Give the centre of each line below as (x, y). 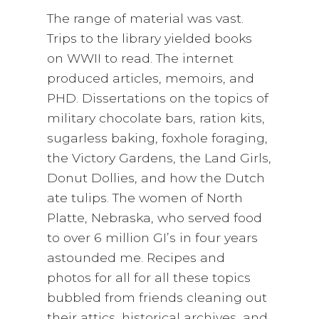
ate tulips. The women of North (145, 198)
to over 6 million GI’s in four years (153, 238)
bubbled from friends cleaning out (157, 298)
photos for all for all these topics (149, 278)
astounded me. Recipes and (136, 258)
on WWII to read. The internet (141, 58)
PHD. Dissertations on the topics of (158, 98)
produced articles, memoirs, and (151, 78)
